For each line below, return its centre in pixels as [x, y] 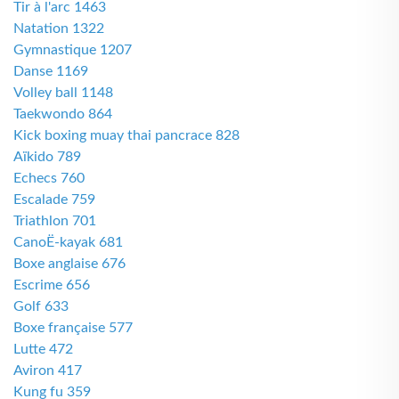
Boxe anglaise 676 [69, 264]
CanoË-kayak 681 [68, 242]
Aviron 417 [48, 370]
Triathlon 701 [55, 221]
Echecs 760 [49, 178]
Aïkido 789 [47, 157]
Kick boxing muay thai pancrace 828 [126, 135]
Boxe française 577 [73, 328]
